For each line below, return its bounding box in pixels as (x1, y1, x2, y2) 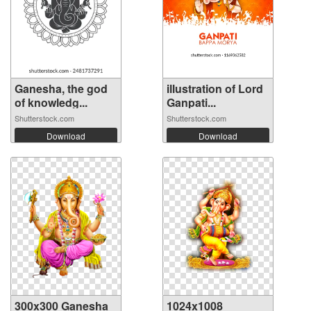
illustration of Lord (167, 80, 263, 96)
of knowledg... (15, 94, 87, 110)
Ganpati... (167, 94, 216, 110)
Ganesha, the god (15, 80, 108, 96)
